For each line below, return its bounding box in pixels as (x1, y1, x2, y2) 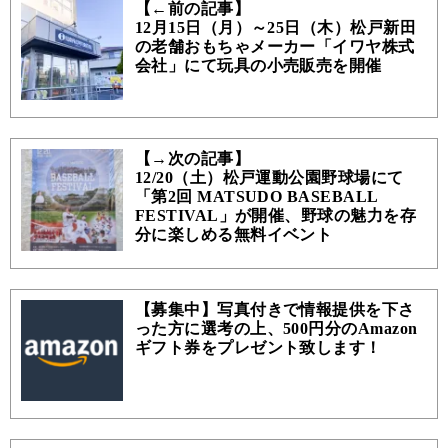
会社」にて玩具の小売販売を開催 (134, 56, 382, 74)
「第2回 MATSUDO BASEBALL (134, 188, 378, 206)
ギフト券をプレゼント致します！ (134, 338, 382, 356)
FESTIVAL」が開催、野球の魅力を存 (134, 207, 417, 225)
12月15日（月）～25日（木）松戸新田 (134, 18, 417, 36)
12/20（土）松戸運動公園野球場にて (134, 169, 404, 187)
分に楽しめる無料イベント (134, 226, 333, 244)
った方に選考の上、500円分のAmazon (134, 319, 418, 337)
